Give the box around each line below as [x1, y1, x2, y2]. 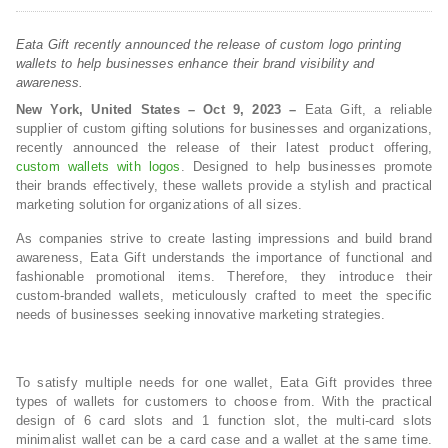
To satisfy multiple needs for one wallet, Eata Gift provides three [15, 375, 433, 390]
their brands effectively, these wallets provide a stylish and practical [15, 178, 433, 193]
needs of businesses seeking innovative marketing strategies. [15, 307, 386, 322]
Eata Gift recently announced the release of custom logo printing [15, 37, 402, 52]
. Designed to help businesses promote [180, 159, 433, 174]
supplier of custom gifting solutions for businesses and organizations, [15, 121, 433, 136]
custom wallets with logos [15, 159, 181, 174]
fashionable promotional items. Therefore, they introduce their [15, 269, 433, 284]
